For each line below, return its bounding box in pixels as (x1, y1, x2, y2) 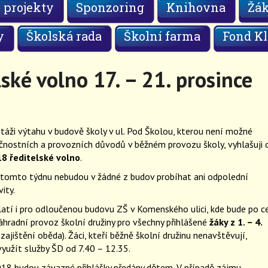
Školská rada (26, 28, 102, 44)
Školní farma (124, 28, 200, 44)
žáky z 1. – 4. (209, 216, 262, 229)
